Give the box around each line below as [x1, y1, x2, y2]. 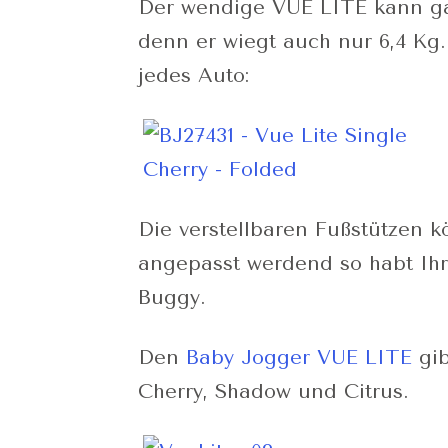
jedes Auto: [138, 64, 249, 88]
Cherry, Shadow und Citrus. [138, 380, 409, 404]
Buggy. [138, 286, 206, 310]
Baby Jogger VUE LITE [186, 346, 412, 370]
